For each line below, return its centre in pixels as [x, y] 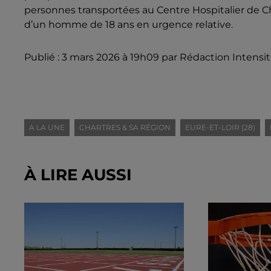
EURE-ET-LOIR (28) [220, 127]
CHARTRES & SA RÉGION [125, 127]
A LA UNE [47, 127]
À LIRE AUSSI [78, 175]
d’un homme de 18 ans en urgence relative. [129, 25]
